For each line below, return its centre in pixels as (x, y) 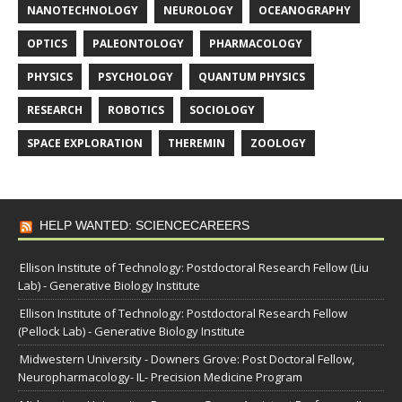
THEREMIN (197, 144)
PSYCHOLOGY (135, 77)
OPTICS (47, 44)
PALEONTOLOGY (138, 44)
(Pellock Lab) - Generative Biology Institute (131, 332)
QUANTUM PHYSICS (252, 77)
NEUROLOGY (198, 11)
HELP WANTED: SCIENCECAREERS (144, 226)
